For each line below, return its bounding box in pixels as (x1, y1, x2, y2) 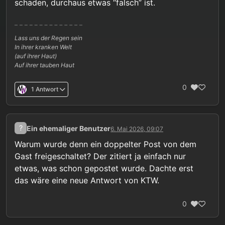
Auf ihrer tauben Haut (15, 61, 74, 69)
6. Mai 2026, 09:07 (110, 125, 163, 133)
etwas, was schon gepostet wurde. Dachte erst (15, 163, 193, 174)
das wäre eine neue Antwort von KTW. (15, 175, 159, 186)
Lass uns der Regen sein (15, 34, 82, 42)
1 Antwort (31, 85, 58, 93)
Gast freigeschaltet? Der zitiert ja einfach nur (15, 151, 186, 162)
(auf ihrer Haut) (15, 52, 57, 60)
